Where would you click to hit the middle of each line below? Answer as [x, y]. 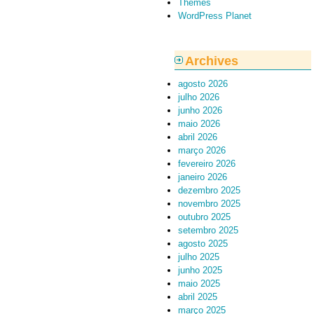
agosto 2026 [203, 84]
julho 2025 [199, 257]
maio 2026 [199, 124]
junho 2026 [200, 110]
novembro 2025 [209, 204]
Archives [212, 61]
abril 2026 [198, 137]
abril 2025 [198, 297]
